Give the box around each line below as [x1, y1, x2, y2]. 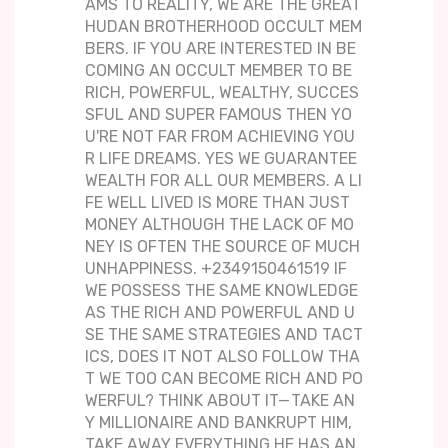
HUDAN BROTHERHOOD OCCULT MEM [85, 17, 362, 37]
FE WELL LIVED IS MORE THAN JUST [85, 193, 350, 213]
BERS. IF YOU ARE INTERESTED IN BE [85, 39, 356, 59]
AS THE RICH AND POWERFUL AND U [85, 303, 355, 323]
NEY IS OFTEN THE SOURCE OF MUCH [85, 237, 360, 257]
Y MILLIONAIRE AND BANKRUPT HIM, [85, 413, 352, 433]
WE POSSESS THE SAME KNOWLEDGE [85, 281, 358, 301]
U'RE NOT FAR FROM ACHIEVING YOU [85, 127, 355, 147]
